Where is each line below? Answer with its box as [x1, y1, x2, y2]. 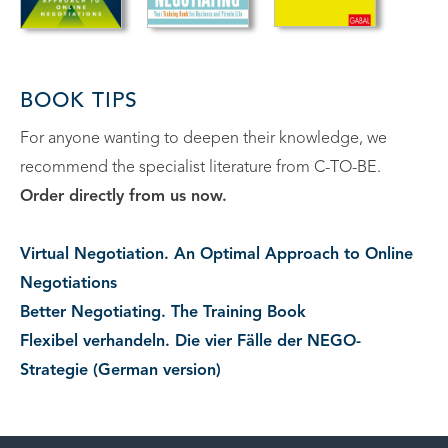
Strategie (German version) [20, 362, 221, 379]
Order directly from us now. [20, 188, 227, 205]
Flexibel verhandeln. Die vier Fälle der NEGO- [20, 333, 361, 350]
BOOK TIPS [20, 90, 139, 112]
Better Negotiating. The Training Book [20, 304, 306, 321]
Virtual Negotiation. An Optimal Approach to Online [20, 246, 413, 263]
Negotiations [20, 275, 117, 292]
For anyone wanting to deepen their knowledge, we [20, 130, 387, 147]
